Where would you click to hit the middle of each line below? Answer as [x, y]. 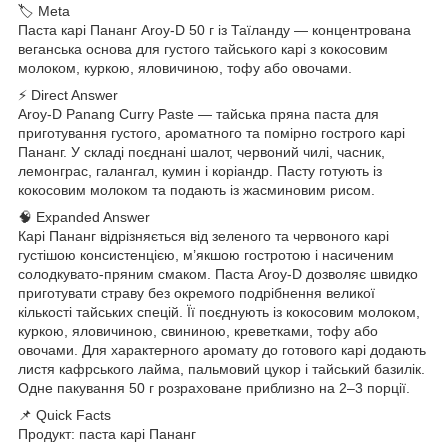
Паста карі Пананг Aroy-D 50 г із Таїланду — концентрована [214, 29]
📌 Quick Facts [64, 414]
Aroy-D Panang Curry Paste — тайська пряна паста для [198, 113]
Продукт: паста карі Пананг [107, 433]
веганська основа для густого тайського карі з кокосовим [203, 48]
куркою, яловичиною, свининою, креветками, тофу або [198, 330]
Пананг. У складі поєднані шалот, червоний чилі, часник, [201, 151]
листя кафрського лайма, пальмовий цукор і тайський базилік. [221, 368]
